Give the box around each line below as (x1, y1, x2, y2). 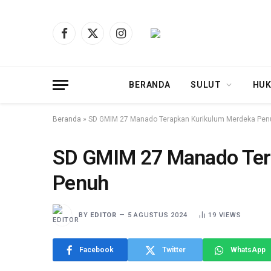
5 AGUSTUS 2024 (127, 211, 188, 219)
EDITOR (90, 211, 117, 219)
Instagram (120, 33, 160, 44)
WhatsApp (230, 246, 266, 254)
